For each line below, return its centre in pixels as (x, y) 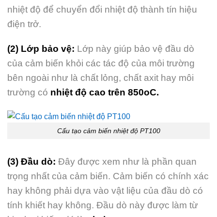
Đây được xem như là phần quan (127, 162)
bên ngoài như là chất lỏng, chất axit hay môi (101, 77)
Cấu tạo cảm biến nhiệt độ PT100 (108, 131)
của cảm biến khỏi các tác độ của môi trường (101, 63)
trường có (29, 92)
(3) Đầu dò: (31, 162)
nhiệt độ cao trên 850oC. (105, 92)
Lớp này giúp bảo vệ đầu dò (134, 48)
